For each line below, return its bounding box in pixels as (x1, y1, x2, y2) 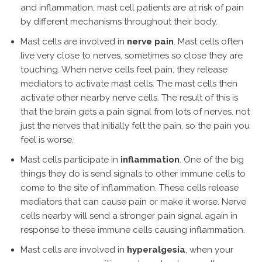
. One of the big (180, 154, 244, 165)
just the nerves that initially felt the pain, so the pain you (20, 120, 250, 131)
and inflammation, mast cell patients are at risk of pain (20, 2, 244, 13)
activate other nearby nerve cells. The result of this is (20, 92, 238, 103)
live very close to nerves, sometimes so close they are (20, 50, 243, 61)
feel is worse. (20, 135, 74, 145)
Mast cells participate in (20, 154, 120, 165)
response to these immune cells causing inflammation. (20, 225, 245, 235)
